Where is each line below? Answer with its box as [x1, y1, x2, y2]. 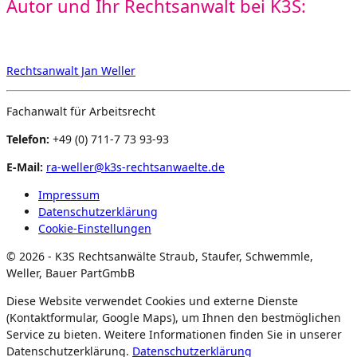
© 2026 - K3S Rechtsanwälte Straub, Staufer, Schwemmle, [6, 248, 313, 264]
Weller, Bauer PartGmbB [6, 265, 135, 280]
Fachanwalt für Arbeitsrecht [6, 103, 155, 119]
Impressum [38, 186, 100, 202]
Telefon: [6, 131, 49, 147]
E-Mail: [6, 159, 43, 175]
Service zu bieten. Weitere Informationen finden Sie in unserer [6, 326, 342, 342]
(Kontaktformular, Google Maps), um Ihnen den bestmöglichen [6, 309, 341, 325]
